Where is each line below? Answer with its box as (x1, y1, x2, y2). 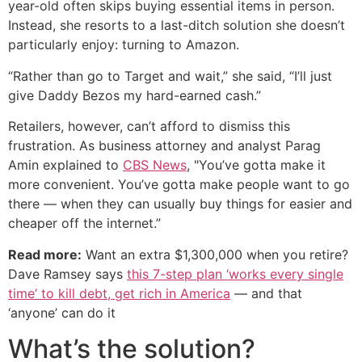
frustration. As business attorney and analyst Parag (8, 137, 321, 154)
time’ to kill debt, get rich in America (8, 284, 230, 301)
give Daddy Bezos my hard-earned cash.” (8, 86, 261, 103)
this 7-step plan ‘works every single (127, 265, 343, 282)
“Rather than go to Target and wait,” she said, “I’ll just (8, 67, 332, 84)
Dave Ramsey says (8, 265, 127, 282)
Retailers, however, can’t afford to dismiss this (8, 118, 290, 135)
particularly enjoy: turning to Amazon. (8, 36, 239, 53)
